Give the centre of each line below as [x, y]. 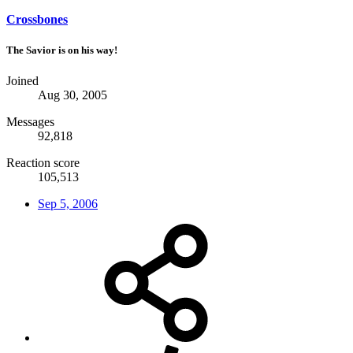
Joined [22, 81]
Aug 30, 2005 [72, 95]
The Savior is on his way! [62, 50]
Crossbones [37, 19]
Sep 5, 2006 [68, 204]
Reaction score [43, 163]
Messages [30, 122]
